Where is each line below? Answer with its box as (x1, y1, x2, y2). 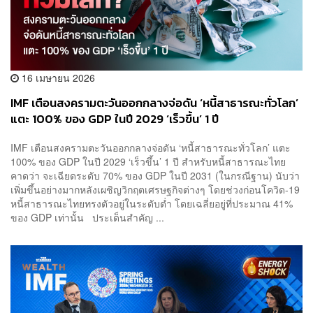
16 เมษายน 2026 (19, 70, 95, 85)
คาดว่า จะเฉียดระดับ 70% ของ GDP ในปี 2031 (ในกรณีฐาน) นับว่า (10, 168, 300, 183)
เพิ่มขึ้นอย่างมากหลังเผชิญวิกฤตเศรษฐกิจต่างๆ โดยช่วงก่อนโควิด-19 (10, 182, 300, 197)
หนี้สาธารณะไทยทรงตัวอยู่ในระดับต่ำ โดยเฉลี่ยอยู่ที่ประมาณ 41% (10, 196, 293, 211)
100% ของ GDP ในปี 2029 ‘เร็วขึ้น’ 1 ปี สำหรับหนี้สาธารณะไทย (10, 154, 286, 169)
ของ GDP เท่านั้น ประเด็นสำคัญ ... (10, 210, 164, 225)
